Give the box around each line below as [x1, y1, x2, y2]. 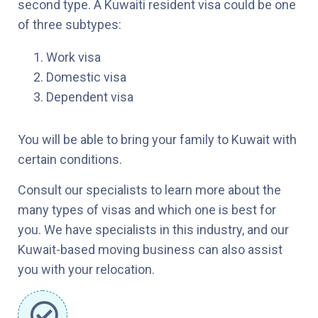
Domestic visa [46, 69, 126, 84]
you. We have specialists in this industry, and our [18, 221, 289, 237]
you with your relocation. [18, 261, 155, 277]
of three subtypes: [18, 16, 121, 32]
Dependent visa [46, 89, 133, 104]
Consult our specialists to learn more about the [18, 182, 281, 197]
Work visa [46, 49, 101, 65]
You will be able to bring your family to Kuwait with [18, 131, 297, 147]
